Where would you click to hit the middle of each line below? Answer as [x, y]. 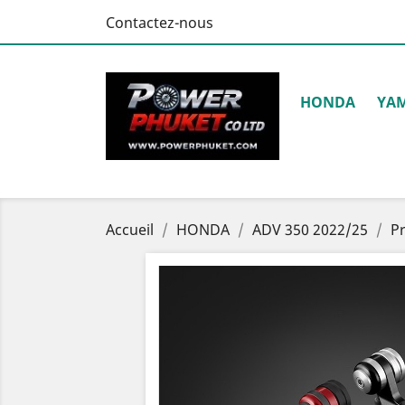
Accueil [130, 230]
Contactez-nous [160, 23]
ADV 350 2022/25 [310, 230]
